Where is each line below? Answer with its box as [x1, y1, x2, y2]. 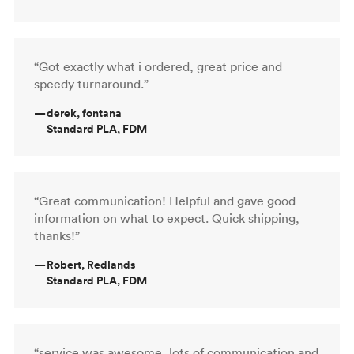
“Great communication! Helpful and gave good [34, 192, 296, 209]
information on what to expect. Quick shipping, [34, 209, 299, 226]
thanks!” [34, 227, 80, 243]
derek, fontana [47, 104, 122, 121]
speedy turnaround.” [34, 75, 149, 92]
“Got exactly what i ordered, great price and [34, 58, 282, 74]
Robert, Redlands [47, 256, 135, 273]
